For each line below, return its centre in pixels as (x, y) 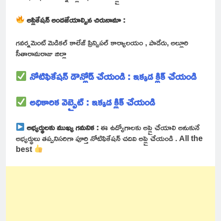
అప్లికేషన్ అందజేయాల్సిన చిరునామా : (77, 19)
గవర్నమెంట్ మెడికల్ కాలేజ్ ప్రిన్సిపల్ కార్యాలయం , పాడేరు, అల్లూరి (102, 42)
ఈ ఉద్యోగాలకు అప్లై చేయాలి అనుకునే (149, 127)
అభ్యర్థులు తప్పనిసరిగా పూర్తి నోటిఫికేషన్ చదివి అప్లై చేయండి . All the (109, 138)
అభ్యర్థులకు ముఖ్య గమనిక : (62, 127)
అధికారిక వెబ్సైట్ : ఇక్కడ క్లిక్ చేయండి (92, 101)
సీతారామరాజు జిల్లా (42, 53)
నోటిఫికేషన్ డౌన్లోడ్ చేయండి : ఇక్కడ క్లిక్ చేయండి (114, 76)
